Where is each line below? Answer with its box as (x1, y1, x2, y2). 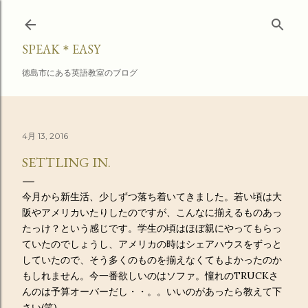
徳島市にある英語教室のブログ (22, 67, 137, 78)
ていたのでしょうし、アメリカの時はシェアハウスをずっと (22, 238, 282, 250)
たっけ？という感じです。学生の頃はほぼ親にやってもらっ (22, 222, 282, 234)
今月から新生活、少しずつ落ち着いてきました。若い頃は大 (22, 190, 282, 203)
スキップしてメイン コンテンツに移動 (36, 8, 272, 26)
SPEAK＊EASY (22, 41, 100, 57)
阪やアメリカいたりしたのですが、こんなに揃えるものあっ (22, 206, 282, 219)
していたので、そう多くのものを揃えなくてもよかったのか (22, 254, 282, 266)
